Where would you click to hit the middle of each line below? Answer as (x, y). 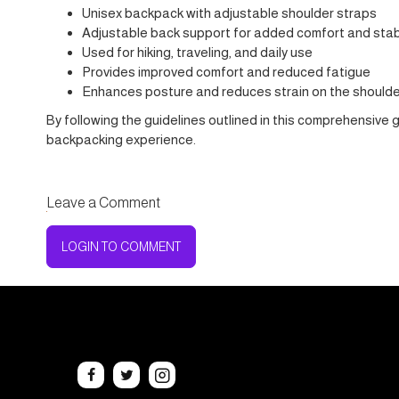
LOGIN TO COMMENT (121, 246)
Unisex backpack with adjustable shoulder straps (229, 12)
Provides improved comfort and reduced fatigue (226, 71)
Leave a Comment (103, 202)
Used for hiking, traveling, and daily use (197, 52)
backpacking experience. (121, 139)
